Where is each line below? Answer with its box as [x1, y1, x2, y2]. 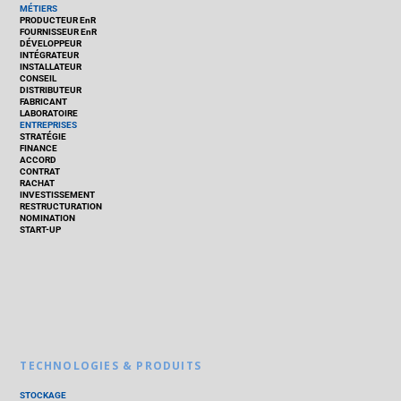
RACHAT [20, 178, 55, 189]
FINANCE [20, 143, 58, 154]
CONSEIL [20, 73, 57, 84]
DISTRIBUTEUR [20, 85, 82, 96]
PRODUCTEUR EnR [20, 15, 97, 26]
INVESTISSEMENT [20, 190, 96, 200]
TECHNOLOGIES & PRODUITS [20, 358, 202, 374]
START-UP [20, 225, 62, 235]
